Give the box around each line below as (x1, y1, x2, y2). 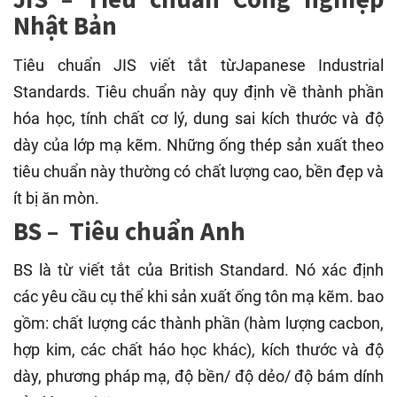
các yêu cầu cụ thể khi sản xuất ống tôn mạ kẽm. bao (13, 286, 384, 306)
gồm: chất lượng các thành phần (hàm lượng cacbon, (13, 313, 384, 332)
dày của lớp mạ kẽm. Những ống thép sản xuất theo (13, 135, 384, 154)
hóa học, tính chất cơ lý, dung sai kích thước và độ (13, 108, 384, 128)
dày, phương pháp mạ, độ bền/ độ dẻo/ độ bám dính (13, 366, 384, 385)
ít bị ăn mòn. (13, 188, 99, 207)
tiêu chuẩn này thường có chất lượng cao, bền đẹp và (13, 161, 384, 181)
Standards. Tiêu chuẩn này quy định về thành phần (13, 82, 384, 101)
